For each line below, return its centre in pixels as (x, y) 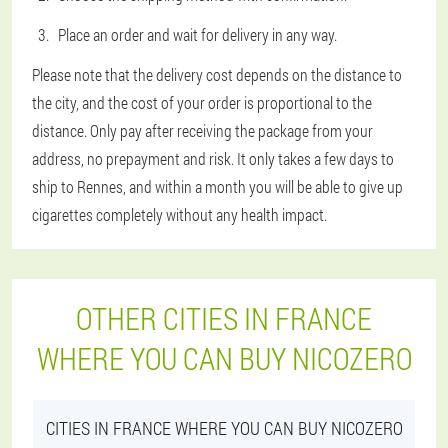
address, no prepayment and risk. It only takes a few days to (213, 158)
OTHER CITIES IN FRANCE (224, 318)
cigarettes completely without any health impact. (179, 214)
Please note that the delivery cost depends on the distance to (217, 74)
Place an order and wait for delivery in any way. (197, 34)
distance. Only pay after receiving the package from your (202, 130)
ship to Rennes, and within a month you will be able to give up (217, 186)
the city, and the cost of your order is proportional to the (202, 102)
